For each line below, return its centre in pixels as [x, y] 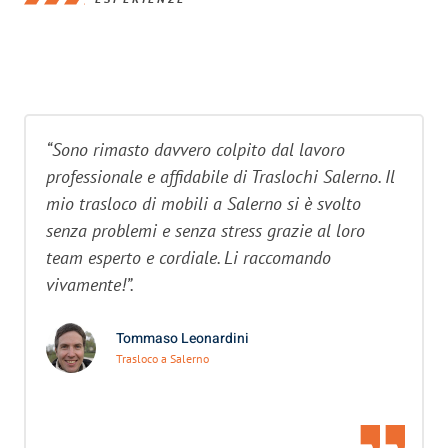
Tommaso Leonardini [182, 339]
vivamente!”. [90, 284]
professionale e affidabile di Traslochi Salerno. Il [220, 176]
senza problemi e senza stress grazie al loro [205, 230]
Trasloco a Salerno [162, 359]
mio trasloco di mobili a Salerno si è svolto [203, 203]
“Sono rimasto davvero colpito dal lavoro [195, 149]
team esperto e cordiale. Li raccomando [188, 257]
